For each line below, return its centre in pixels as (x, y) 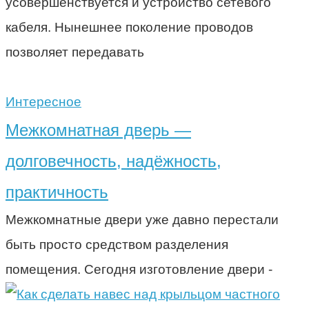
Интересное (43, 101)
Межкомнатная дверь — (98, 130)
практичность (57, 192)
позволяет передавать (75, 52)
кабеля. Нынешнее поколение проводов (129, 27)
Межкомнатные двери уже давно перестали (142, 219)
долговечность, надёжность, (113, 161)
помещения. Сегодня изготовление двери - (139, 269)
